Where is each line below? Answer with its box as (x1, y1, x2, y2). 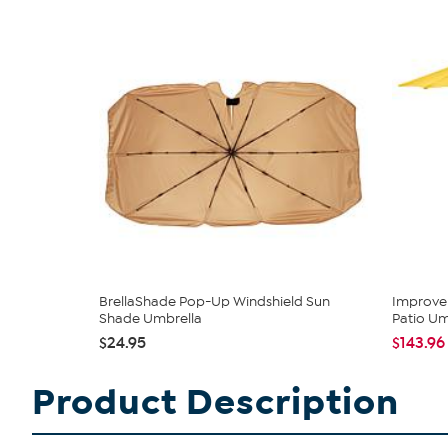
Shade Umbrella (99, 310, 202, 327)
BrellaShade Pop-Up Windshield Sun (99, 293, 330, 310)
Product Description (32, 380, 399, 425)
